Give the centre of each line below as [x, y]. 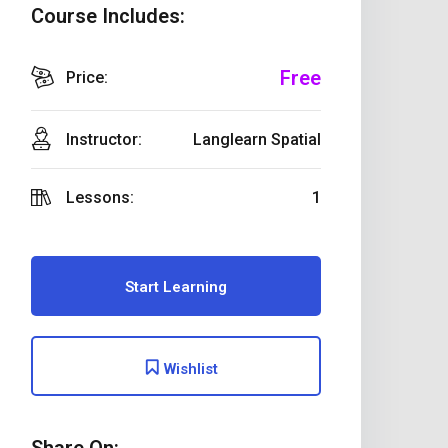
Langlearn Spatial [257, 139]
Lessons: [99, 197]
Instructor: [104, 139]
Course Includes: [108, 15]
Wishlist [189, 368]
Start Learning [176, 286]
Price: [87, 78]
